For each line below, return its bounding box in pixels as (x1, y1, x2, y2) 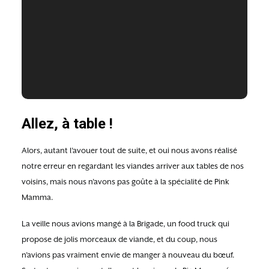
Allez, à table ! (22, 115, 113, 132)
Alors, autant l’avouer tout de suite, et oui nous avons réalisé (22, 146, 237, 155)
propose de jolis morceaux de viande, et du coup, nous (22, 235, 217, 244)
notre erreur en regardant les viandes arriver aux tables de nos (22, 162, 244, 171)
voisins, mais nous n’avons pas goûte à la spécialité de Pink (22, 177, 229, 186)
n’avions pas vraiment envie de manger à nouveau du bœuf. (22, 250, 234, 259)
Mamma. (22, 193, 53, 202)
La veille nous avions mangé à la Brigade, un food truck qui (22, 219, 229, 228)
